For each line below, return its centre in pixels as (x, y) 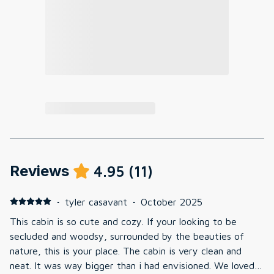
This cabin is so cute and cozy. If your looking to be (123, 221)
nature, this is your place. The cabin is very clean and (126, 250)
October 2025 (171, 202)
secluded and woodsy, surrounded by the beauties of (127, 236)
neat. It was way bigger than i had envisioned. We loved (132, 265)
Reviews (39, 171)
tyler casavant (96, 202)
